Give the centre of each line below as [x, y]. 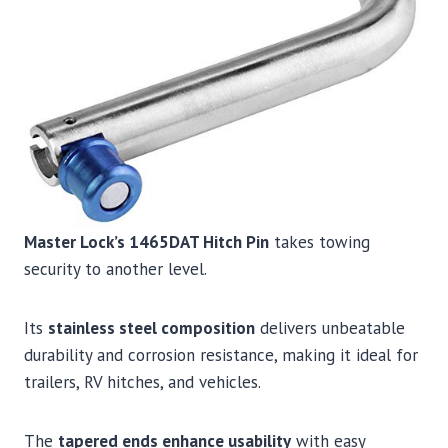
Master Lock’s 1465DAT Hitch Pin [146, 242]
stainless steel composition [151, 328]
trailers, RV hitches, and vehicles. [142, 382]
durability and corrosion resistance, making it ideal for [221, 355]
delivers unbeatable [330, 328]
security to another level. [115, 269]
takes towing [319, 242]
